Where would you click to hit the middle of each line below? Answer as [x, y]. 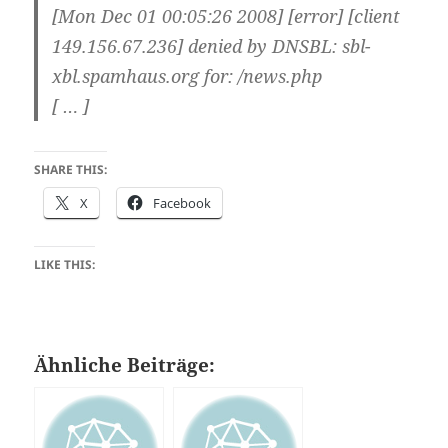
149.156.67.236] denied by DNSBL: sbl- [212, 46]
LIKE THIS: [65, 265]
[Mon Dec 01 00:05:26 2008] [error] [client [226, 16]
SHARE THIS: [71, 170]
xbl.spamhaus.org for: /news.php [187, 76]
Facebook [182, 203]
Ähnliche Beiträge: [125, 365]
